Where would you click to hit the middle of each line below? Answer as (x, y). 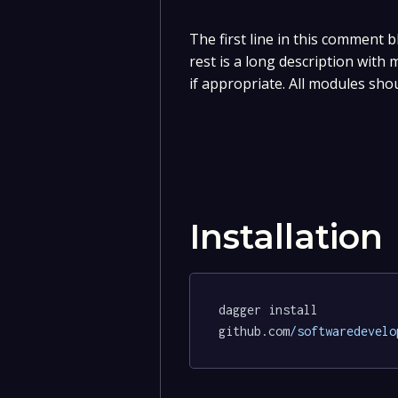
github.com (254, 330)
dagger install (271, 309)
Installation (286, 237)
